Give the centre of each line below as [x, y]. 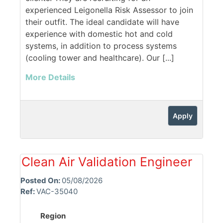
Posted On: [41, 180]
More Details [50, 77]
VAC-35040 [57, 191]
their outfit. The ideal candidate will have [102, 22]
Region [53, 216]
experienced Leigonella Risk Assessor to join [109, 10]
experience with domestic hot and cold [99, 34]
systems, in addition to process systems [101, 46]
